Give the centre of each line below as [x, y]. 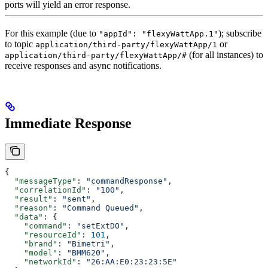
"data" [24, 217]
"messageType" [41, 181]
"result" [29, 199]
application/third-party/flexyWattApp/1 [126, 44]
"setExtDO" [100, 226]
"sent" [77, 199]
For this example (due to [52, 33]
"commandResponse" [127, 181]
